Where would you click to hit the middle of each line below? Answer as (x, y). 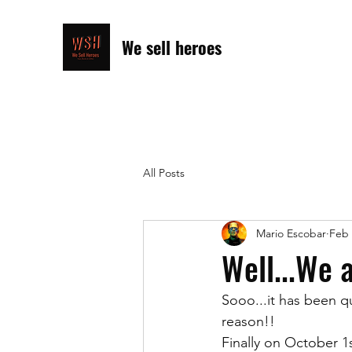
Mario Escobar (291, 233)
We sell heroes (172, 47)
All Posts (164, 172)
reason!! (248, 321)
